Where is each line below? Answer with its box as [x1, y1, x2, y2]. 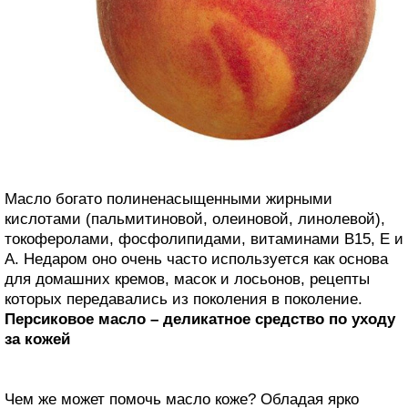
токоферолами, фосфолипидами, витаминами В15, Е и [5, 229, 403, 248]
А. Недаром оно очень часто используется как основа [5, 250, 388, 268]
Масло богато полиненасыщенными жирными [5, 189, 332, 208]
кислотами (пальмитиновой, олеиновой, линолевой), [5, 209, 385, 228]
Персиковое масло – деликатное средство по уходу [5, 310, 395, 328]
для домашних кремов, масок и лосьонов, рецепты [5, 270, 370, 288]
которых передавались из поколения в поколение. [5, 290, 362, 308]
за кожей [5, 330, 70, 348]
